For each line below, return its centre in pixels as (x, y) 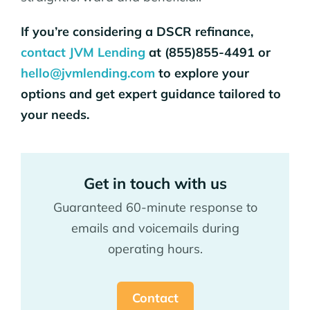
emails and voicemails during (155, 228)
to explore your (202, 73)
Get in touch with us (155, 183)
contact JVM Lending (83, 52)
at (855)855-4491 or (208, 52)
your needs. (55, 114)
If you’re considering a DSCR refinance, (137, 31)
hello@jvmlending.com (88, 73)
